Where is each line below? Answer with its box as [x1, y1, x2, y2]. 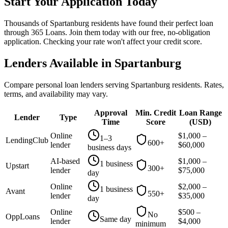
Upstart [6, 161, 29, 170]
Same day [100, 214, 131, 223]
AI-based [50, 156, 80, 165]
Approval [94, 108, 127, 117]
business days [88, 142, 131, 152]
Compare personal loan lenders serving [4, 80, 131, 89]
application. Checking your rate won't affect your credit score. [4, 37, 202, 46]
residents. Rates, [170, 80, 224, 89]
